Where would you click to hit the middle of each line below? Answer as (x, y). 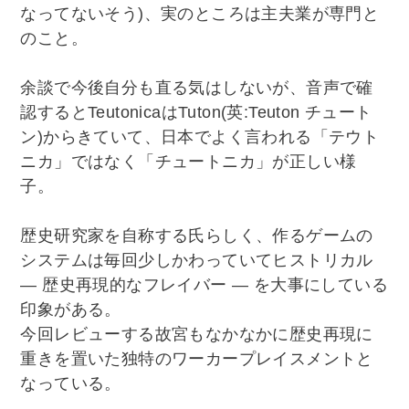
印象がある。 (71, 309)
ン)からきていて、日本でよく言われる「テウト (200, 136)
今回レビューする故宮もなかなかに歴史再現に (197, 334)
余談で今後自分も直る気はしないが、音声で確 (197, 87)
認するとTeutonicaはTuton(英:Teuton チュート (196, 112)
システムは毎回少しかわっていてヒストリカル (197, 260)
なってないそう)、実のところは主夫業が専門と (200, 13)
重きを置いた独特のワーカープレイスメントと (197, 358)
